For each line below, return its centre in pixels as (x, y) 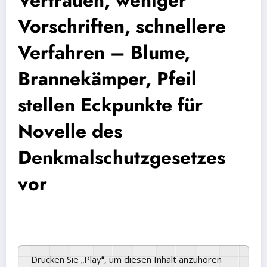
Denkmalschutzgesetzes (122, 158)
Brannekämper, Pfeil (107, 79)
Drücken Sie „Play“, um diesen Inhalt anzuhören (130, 260)
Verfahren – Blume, (104, 53)
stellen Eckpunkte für (110, 105)
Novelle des (70, 131)
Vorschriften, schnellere (122, 27)
